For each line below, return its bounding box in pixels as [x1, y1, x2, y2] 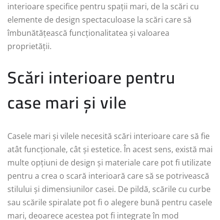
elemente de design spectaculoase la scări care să [7, 14, 192, 26]
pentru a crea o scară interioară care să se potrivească [7, 170, 209, 182]
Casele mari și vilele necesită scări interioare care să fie [7, 131, 210, 142]
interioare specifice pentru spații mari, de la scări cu [7, 1, 199, 12]
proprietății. [7, 41, 52, 52]
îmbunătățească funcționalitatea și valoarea [7, 27, 169, 39]
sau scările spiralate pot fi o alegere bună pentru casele [7, 197, 212, 208]
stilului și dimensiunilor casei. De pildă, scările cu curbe [7, 184, 211, 195]
